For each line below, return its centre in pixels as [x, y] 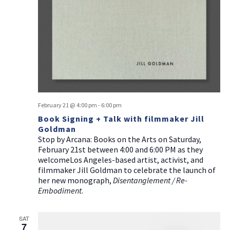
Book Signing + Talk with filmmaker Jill [121, 118]
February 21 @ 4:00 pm [67, 105]
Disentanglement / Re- [150, 180]
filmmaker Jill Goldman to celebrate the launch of [127, 170]
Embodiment [60, 190]
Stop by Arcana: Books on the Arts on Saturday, [119, 139]
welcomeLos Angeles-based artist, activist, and [120, 159]
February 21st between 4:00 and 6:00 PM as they [120, 149]
